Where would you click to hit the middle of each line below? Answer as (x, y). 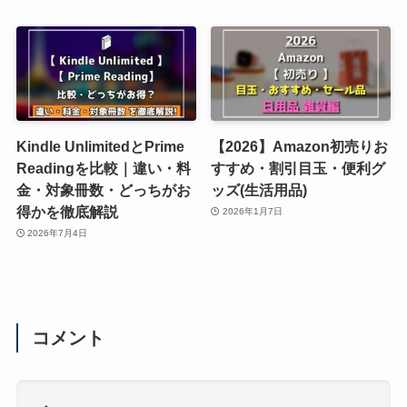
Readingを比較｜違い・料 (103, 168)
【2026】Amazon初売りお (300, 146)
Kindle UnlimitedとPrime (100, 146)
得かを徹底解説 (67, 211)
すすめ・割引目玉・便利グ (298, 168)
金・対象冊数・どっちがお (103, 189)
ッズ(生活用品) (259, 189)
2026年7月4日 (58, 233)
